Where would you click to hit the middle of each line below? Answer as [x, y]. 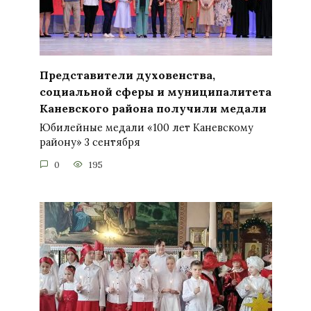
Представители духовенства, [127, 75]
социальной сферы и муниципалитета [155, 91]
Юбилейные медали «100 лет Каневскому [146, 128]
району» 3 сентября [90, 143]
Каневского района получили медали [153, 108]
